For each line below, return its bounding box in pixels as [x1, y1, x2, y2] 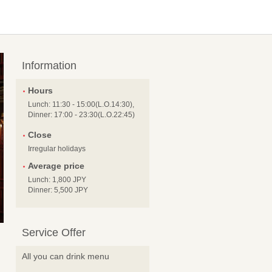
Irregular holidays [28, 144, 86, 154]
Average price [28, 161, 84, 171]
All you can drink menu [22, 251, 109, 262]
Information [22, 59, 76, 72]
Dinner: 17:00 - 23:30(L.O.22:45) [28, 110, 135, 120]
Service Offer [22, 226, 86, 239]
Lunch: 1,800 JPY [28, 175, 86, 185]
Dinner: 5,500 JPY [28, 186, 88, 195]
